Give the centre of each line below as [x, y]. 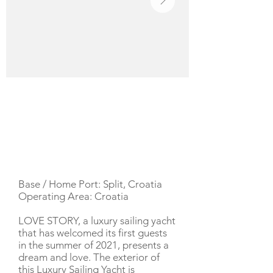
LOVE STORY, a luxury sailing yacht [97, 221]
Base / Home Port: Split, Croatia [90, 184]
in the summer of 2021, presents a [94, 245]
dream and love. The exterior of [89, 257]
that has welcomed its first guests [93, 233]
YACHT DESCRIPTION [68, 157]
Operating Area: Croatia [73, 196]
